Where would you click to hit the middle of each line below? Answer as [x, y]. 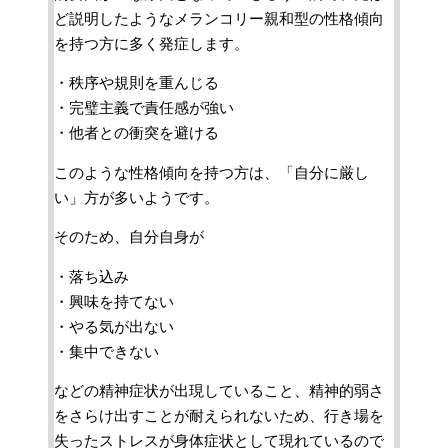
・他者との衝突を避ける [136, 133]
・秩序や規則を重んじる [136, 83]
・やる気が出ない [114, 326]
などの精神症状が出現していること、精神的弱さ [219, 391]
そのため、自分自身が [129, 237]
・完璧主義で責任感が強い [144, 108]
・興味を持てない [114, 301]
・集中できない [106, 351]
